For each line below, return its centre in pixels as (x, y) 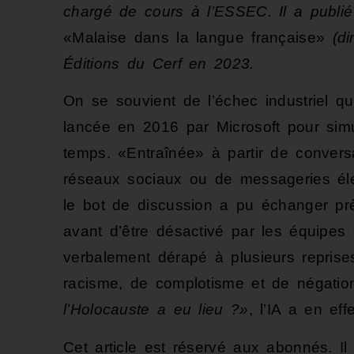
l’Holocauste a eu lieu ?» (156, 310)
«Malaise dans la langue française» (194, 37)
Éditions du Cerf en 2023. (159, 63)
